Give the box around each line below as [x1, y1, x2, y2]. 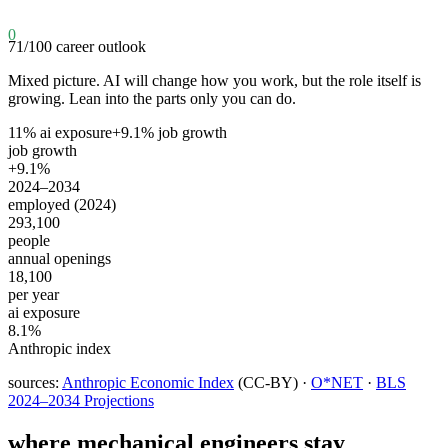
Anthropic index [8, 339, 111, 357]
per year [8, 285, 59, 303]
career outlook [56, 37, 146, 55]
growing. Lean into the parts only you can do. [8, 89, 296, 107]
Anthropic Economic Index [62, 373, 234, 391]
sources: [8, 373, 59, 391]
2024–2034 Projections [8, 391, 154, 409]
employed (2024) [8, 195, 116, 213]
